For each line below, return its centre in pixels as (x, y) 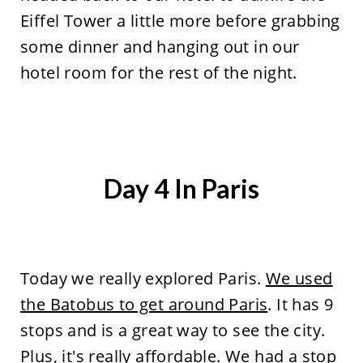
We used (299, 278)
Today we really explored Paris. (143, 278)
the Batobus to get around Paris (144, 304)
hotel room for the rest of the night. (161, 72)
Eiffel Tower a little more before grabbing (180, 20)
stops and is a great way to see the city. (173, 330)
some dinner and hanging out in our (160, 46)
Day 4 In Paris (181, 188)
